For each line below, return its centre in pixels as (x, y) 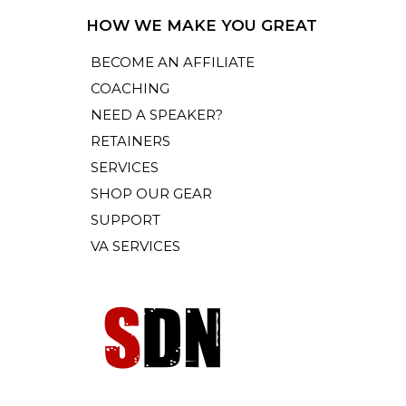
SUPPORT (126, 220)
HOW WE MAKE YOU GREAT (202, 25)
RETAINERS (130, 141)
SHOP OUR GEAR (151, 193)
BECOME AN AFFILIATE (173, 62)
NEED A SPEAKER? (157, 115)
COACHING (130, 88)
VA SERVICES (135, 246)
